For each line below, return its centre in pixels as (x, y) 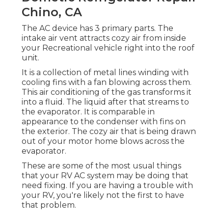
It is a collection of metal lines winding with (105, 72)
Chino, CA (52, 12)
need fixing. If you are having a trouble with (107, 185)
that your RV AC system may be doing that (105, 175)
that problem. (49, 205)
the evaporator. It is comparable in (88, 111)
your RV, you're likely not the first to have (103, 195)
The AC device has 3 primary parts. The (97, 28)
